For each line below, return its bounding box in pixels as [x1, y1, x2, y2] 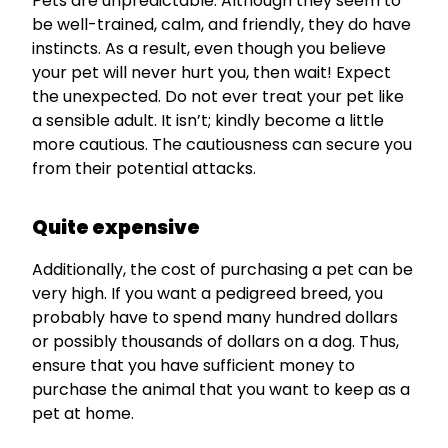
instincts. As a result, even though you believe [32, 37, 386, 61]
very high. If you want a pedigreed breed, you [32, 282, 383, 306]
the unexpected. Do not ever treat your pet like [32, 85, 404, 109]
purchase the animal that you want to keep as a [32, 378, 410, 402]
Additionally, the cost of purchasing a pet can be [32, 258, 413, 282]
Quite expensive [32, 214, 200, 242]
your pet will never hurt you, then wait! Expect [32, 61, 391, 85]
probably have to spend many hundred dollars [32, 306, 398, 330]
